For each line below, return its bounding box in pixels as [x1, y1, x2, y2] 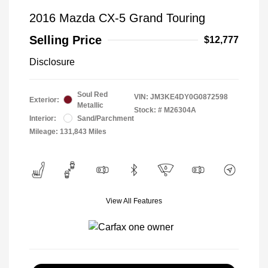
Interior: [29, 114, 56, 123]
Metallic [77, 100, 103, 109]
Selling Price [29, 33, 102, 47]
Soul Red [77, 90, 108, 99]
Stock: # [134, 105, 162, 114]
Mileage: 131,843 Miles [29, 127, 106, 136]
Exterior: [29, 95, 59, 104]
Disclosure [29, 56, 75, 67]
